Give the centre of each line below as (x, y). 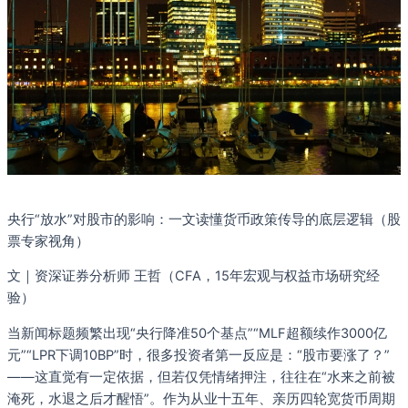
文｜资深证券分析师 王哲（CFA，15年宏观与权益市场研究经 (194, 276)
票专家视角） (48, 241)
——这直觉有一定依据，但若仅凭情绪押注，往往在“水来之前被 (201, 377)
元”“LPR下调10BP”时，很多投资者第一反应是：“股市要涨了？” (199, 355)
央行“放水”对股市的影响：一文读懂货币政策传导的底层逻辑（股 (204, 219)
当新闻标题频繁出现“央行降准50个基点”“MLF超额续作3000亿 (197, 333)
